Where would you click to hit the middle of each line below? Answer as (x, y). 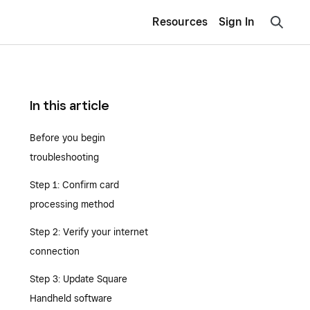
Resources (180, 22)
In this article (69, 105)
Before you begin (67, 138)
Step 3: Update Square (78, 279)
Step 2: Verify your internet (89, 232)
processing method (72, 204)
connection (54, 251)
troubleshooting (64, 157)
